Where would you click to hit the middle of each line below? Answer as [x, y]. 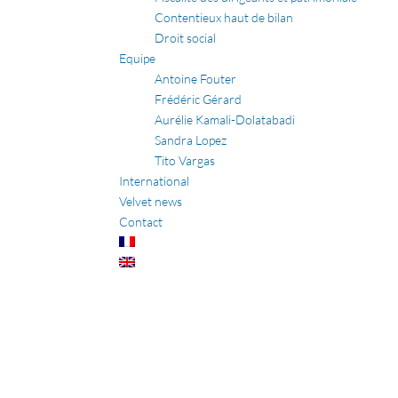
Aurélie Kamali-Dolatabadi [225, 120]
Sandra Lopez [191, 140]
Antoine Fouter [196, 79]
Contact [141, 222]
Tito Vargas [185, 161]
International [155, 181]
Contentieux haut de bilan [224, 18]
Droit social [186, 38]
